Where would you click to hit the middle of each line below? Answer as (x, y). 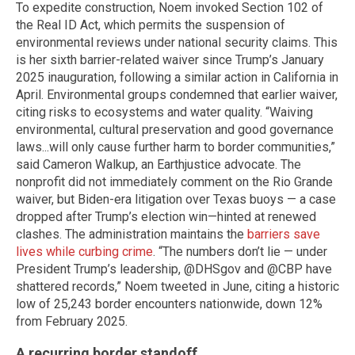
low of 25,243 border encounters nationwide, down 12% (169, 303)
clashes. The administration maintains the (132, 234)
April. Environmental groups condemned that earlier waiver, (177, 94)
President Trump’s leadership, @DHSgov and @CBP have (174, 269)
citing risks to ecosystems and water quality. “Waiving (164, 112)
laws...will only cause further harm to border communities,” (176, 147)
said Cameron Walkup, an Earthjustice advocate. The (158, 164)
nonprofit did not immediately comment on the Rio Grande (174, 181)
